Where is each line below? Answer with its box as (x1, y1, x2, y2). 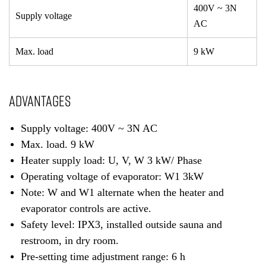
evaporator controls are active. (21, 202, 151, 214)
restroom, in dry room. (21, 234, 119, 246)
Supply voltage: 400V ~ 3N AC (21, 122, 157, 134)
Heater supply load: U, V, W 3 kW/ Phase (21, 154, 202, 166)
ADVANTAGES (9, 91, 71, 110)
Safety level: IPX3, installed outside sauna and (21, 218, 222, 230)
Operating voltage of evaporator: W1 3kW (21, 170, 204, 182)
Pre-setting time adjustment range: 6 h (21, 250, 185, 262)
